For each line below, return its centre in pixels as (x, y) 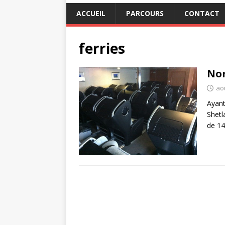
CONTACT (202, 13)
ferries (102, 48)
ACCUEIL (91, 13)
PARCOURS (145, 13)
